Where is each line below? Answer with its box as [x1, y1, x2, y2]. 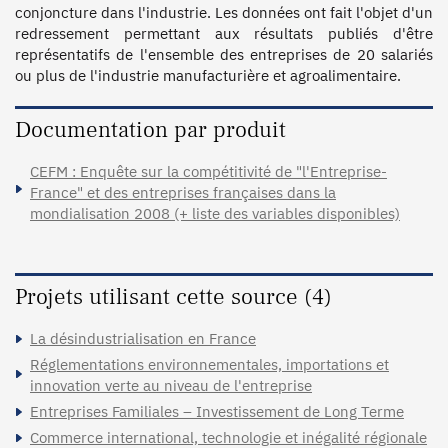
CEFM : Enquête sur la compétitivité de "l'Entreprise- [30, 161, 387, 181]
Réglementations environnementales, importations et [30, 354, 389, 374]
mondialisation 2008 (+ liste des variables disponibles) [30, 203, 400, 223]
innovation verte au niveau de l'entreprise [30, 375, 312, 395]
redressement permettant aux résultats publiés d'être [15, 23, 433, 43]
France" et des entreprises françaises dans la [30, 182, 336, 202]
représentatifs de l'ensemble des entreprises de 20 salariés [15, 44, 433, 64]
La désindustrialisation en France [30, 328, 256, 348]
